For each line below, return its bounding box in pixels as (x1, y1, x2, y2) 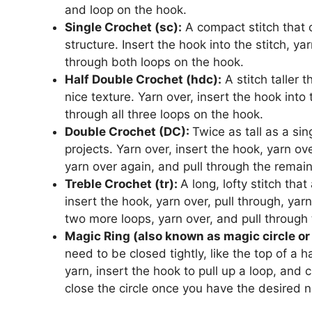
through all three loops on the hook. (65, 107, 263, 121)
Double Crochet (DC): (65, 124, 192, 139)
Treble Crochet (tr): (65, 176, 180, 191)
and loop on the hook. (65, 2, 187, 17)
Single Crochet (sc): (65, 19, 182, 34)
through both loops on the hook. (65, 54, 244, 69)
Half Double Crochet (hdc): (65, 72, 221, 86)
